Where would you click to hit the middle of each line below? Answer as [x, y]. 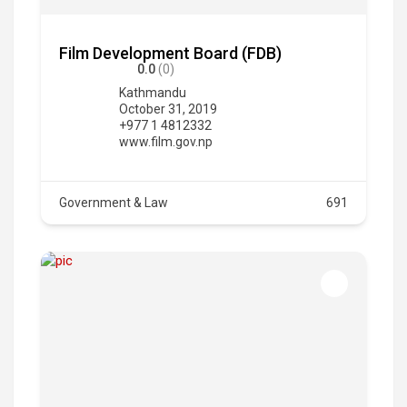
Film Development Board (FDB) [170, 53]
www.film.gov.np [166, 141]
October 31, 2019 [168, 109]
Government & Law [114, 202]
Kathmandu [153, 92]
